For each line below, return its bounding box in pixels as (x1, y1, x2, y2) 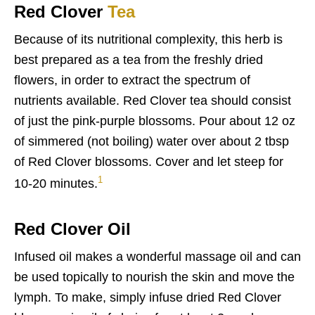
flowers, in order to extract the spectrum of (14, 73, 250, 87)
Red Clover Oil (14, 219, 131, 238)
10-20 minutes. (14, 176, 98, 191)
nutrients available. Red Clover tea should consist (14, 94, 291, 108)
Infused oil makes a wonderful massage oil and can (14, 250, 301, 264)
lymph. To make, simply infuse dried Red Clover (14, 290, 281, 304)
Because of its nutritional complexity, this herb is (14, 32, 283, 46)
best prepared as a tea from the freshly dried (14, 53, 263, 67)
